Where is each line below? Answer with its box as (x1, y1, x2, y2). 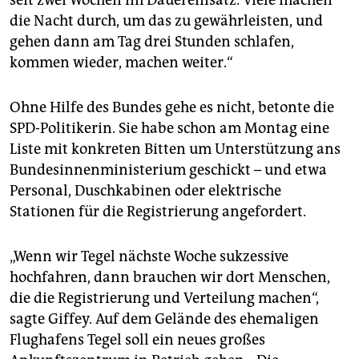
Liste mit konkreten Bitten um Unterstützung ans (10, 140, 341, 159)
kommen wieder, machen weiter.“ (10, 54, 233, 72)
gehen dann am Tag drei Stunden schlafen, (10, 33, 294, 51)
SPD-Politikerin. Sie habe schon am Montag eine (10, 119, 329, 138)
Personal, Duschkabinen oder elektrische (10, 182, 281, 200)
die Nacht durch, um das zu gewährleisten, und (10, 12, 323, 30)
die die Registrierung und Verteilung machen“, (10, 289, 319, 308)
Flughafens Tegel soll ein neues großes (10, 331, 265, 349)
